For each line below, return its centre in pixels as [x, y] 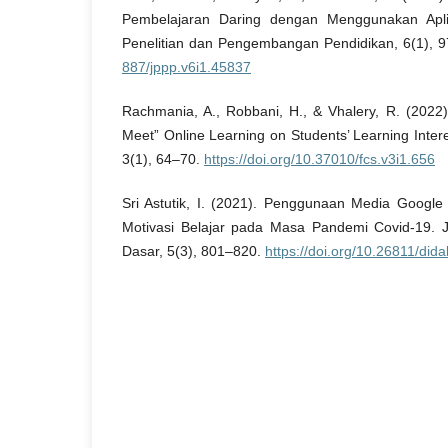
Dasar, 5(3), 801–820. [193, 250]
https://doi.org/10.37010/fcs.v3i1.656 [319, 158]
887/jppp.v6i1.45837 [186, 66]
